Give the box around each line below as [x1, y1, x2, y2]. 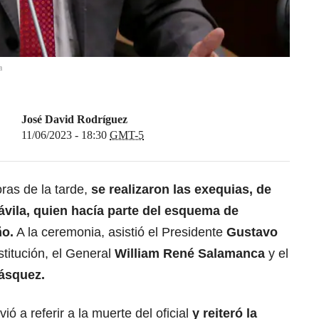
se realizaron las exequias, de [91, 182, 271, 197]
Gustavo [226, 225, 278, 240]
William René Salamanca [115, 246, 265, 261]
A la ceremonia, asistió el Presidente [14, 225, 226, 240]
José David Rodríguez [21, 113, 127, 126]
